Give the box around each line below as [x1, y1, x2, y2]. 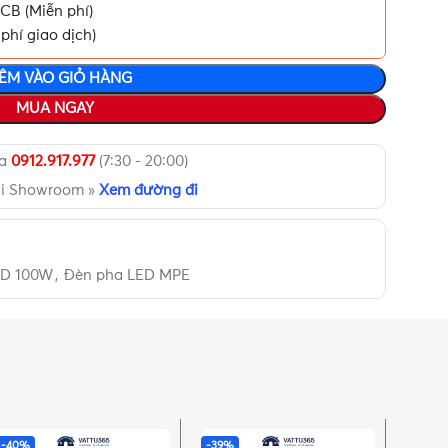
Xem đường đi [98, 183, 198, 199]
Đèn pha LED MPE [64, 268, 190, 284]
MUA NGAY [16, 101, 94, 117]
